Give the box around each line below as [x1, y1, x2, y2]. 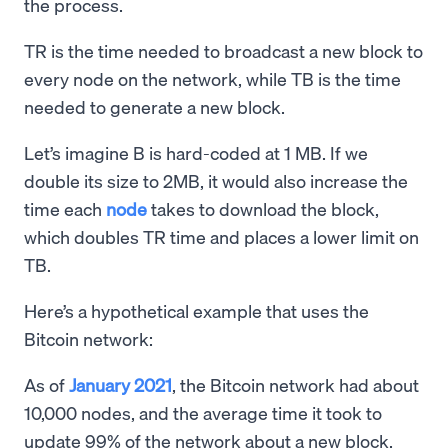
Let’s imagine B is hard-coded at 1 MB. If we [24, 141, 368, 165]
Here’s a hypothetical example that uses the [24, 299, 369, 323]
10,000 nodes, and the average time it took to [24, 401, 382, 425]
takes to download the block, [147, 197, 379, 221]
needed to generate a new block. [24, 95, 285, 119]
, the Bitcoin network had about [172, 373, 419, 397]
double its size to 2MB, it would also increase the [24, 169, 408, 193]
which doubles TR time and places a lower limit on [24, 225, 419, 249]
